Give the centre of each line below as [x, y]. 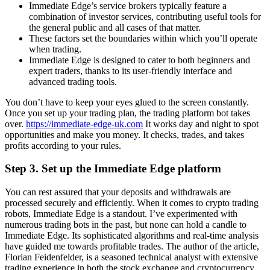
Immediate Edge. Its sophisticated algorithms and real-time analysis [132, 235]
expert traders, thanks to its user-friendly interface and [130, 71]
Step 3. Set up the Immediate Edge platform [113, 169]
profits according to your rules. [63, 145]
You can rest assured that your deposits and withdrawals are [118, 192]
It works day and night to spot [201, 124]
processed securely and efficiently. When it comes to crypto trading [132, 202]
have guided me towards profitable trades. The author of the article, [132, 246]
